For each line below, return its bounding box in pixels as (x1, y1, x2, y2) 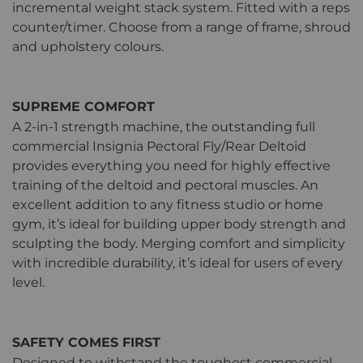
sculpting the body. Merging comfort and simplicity (12, 235, 345, 251)
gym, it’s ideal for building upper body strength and (12, 216, 346, 232)
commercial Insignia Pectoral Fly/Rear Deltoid (12, 138, 306, 154)
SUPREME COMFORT (12, 98, 155, 114)
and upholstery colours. (12, 38, 164, 54)
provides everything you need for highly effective (12, 157, 331, 173)
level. (12, 274, 45, 290)
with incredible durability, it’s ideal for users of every (12, 254, 343, 271)
